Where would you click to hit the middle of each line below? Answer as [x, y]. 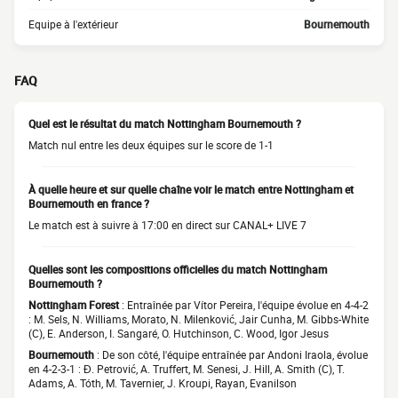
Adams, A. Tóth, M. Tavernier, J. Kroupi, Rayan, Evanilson [163, 383]
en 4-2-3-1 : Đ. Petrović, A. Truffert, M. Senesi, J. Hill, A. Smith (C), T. [187, 369]
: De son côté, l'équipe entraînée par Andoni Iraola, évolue [231, 354]
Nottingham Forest [74, 305]
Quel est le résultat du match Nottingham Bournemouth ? [165, 123]
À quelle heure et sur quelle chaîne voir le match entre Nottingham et [191, 189]
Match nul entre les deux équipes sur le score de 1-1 [151, 145]
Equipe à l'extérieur [73, 24]
